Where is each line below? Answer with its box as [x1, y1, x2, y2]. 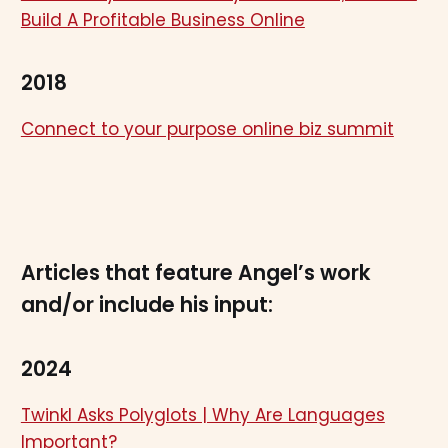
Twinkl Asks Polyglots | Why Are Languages [20, 403, 385, 428]
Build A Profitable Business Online [20, 8, 305, 33]
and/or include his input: [20, 290, 273, 319]
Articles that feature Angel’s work [20, 258, 371, 287]
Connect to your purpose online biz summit [20, 116, 394, 141]
